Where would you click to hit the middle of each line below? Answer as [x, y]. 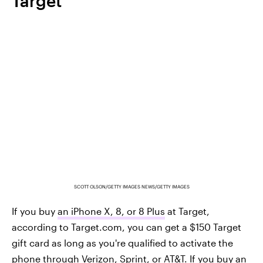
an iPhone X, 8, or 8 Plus [111, 211]
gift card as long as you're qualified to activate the [122, 243]
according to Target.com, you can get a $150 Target [127, 227]
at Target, [187, 211]
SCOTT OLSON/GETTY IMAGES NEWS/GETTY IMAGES [131, 187]
